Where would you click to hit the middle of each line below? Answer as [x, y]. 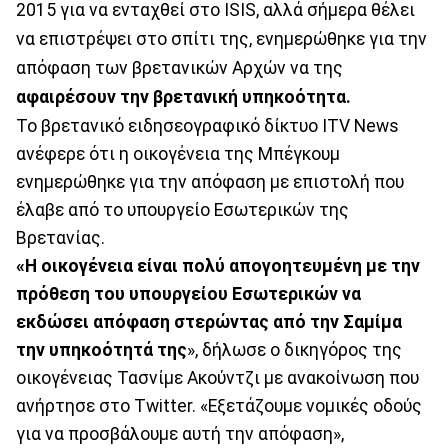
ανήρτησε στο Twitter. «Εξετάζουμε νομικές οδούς [219, 405]
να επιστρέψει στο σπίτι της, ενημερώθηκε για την [221, 38]
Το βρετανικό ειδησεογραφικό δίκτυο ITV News [207, 125]
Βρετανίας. [60, 237]
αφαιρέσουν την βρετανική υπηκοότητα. [185, 96]
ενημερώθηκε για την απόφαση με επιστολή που [210, 181]
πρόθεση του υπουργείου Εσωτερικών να [188, 293]
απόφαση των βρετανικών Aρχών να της [179, 67]
